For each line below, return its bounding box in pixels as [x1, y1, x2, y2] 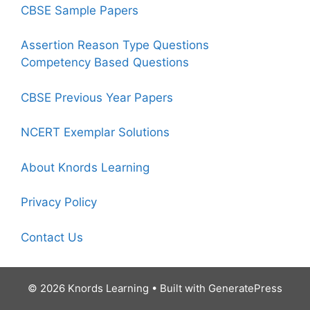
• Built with [149, 281, 208, 295]
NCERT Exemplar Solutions [21, 125, 170, 140]
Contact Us [21, 230, 83, 244]
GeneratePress [208, 281, 282, 295]
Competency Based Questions [21, 55, 189, 70]
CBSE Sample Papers [21, 3, 138, 17]
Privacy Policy [21, 195, 97, 210]
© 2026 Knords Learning [28, 281, 149, 295]
